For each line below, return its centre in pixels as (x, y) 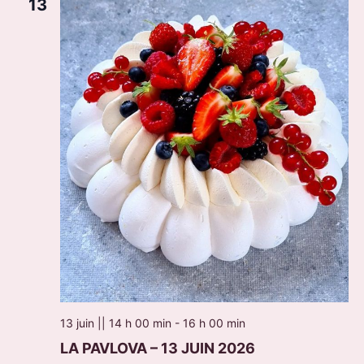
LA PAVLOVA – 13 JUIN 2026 (157, 349)
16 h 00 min (214, 323)
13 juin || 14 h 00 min (115, 323)
